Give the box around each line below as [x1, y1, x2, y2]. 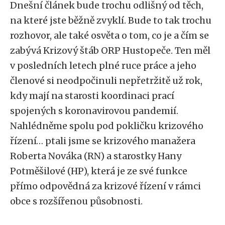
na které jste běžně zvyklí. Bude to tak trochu [10, 15, 211, 26]
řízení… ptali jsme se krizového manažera [10, 135, 195, 147]
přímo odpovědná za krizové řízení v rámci [10, 180, 201, 192]
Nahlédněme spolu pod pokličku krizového [10, 120, 203, 132]
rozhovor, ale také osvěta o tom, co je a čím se [10, 30, 209, 41]
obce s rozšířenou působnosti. [10, 195, 143, 207]
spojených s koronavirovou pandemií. [10, 105, 178, 117]
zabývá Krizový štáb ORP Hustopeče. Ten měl [10, 45, 210, 56]
